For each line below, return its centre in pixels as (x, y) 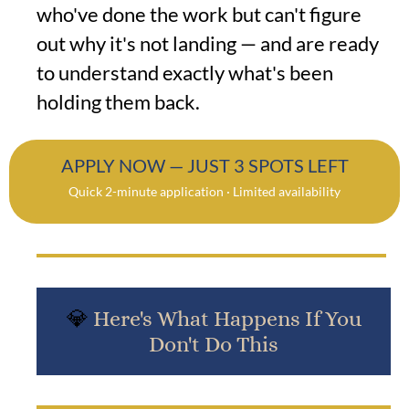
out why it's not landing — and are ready (208, 44)
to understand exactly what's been (185, 73)
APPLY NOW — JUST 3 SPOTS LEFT (204, 166)
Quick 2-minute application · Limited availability (204, 192)
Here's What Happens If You (227, 319)
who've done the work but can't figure (199, 15)
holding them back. (118, 102)
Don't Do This (214, 345)
